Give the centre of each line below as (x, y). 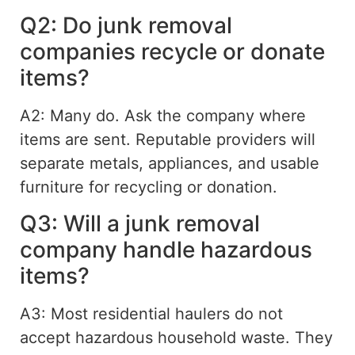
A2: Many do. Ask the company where (163, 116)
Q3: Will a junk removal (140, 223)
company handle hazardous (166, 249)
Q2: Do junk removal (126, 26)
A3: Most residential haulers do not (151, 313)
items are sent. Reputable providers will (168, 140)
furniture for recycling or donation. (149, 187)
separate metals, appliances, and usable (170, 164)
